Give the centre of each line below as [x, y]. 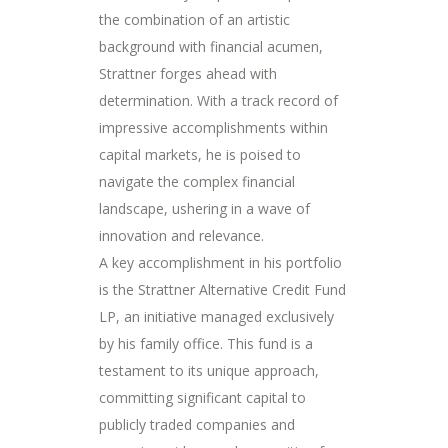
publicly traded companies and [197, 425]
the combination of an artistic [194, 20]
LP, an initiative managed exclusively [216, 317]
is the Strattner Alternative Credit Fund [222, 290]
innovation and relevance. [181, 236]
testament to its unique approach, [209, 371]
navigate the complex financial [197, 182]
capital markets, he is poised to [200, 155]
